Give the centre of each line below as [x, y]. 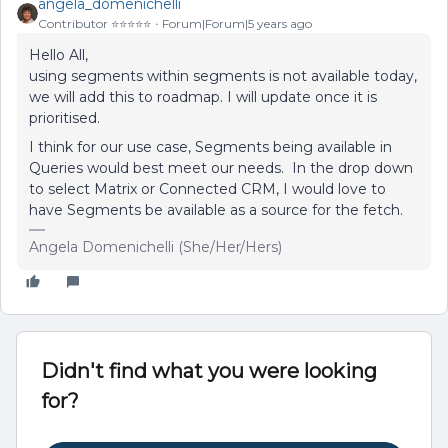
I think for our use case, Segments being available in [210, 147]
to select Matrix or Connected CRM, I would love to [207, 189]
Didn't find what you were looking [209, 371]
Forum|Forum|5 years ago [237, 23]
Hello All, [58, 55]
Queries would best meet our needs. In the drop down [221, 168]
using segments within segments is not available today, [223, 76]
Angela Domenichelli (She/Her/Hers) [155, 247]
